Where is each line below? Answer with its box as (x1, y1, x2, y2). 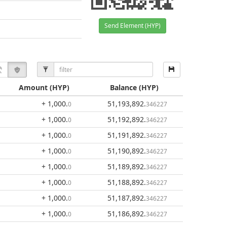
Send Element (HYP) (104, 21, 161, 30)
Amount (19, 83, 48, 92)
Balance (110, 83, 137, 92)
